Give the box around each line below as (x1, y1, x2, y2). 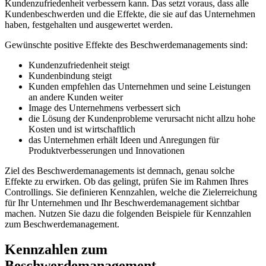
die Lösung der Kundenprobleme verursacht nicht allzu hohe (28, 113, 255, 123)
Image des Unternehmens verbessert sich (28, 102, 180, 113)
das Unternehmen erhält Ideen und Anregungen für (28, 134, 219, 145)
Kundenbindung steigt (28, 70, 112, 81)
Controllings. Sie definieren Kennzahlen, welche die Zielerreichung (5, 186, 257, 197)
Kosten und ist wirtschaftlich (28, 123, 135, 134)
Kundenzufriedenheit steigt (28, 59, 129, 70)
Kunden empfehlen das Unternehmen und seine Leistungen (28, 81, 251, 91)
